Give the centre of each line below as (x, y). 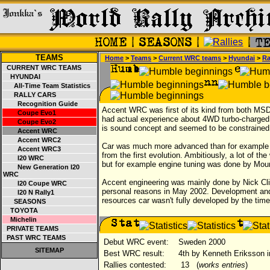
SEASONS (24, 201)
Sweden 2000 (201, 242)
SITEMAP (49, 250)
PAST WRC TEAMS (34, 237)
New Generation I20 (41, 167)
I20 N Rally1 (29, 192)
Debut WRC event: (136, 242)
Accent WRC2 (32, 140)
